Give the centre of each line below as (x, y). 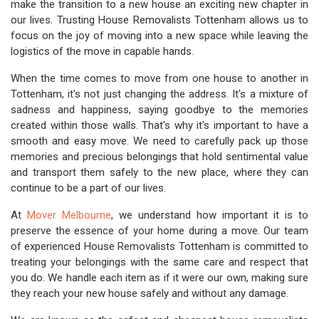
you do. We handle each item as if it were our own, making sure (159, 278)
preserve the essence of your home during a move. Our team (159, 231)
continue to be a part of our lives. (88, 188)
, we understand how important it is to (210, 215)
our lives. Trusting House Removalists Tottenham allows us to (159, 20)
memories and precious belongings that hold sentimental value (159, 157)
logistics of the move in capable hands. (102, 51)
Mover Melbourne (69, 215)
